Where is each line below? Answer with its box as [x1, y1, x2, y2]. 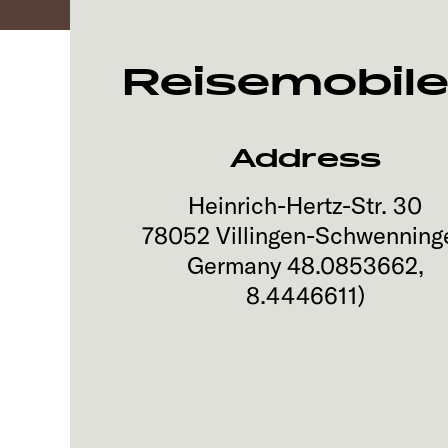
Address [229, 142, 381, 175]
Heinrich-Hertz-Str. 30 [188, 190, 423, 220]
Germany [186, 250, 281, 280]
